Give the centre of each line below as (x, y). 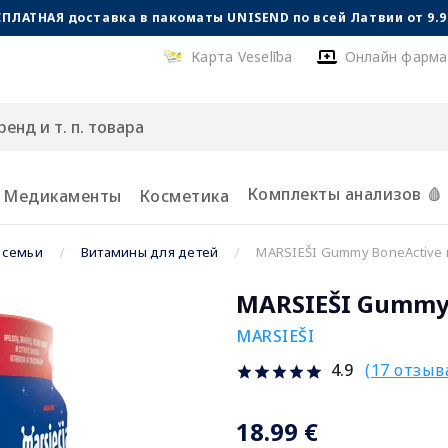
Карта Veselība (242, 56)
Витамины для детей (149, 252)
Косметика (184, 196)
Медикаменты (62, 196)
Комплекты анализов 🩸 (344, 193)
